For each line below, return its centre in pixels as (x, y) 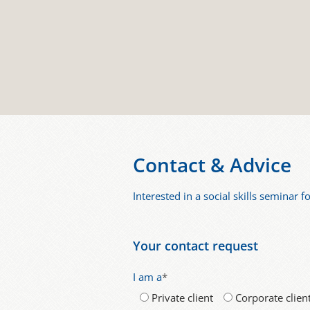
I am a (147, 277)
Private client (182, 298)
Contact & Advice (212, 165)
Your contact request (195, 245)
